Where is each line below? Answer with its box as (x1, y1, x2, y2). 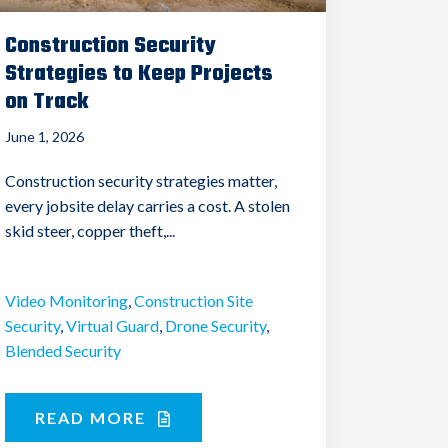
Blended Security (5, 340, 122, 360)
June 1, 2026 (5, 127, 85, 145)
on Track (5, 84, 89, 119)
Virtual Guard (66, 315, 160, 335)
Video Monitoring (5, 290, 129, 310)
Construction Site (134, 290, 254, 310)
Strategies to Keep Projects (5, 56, 274, 91)
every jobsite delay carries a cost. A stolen (5, 195, 291, 215)
